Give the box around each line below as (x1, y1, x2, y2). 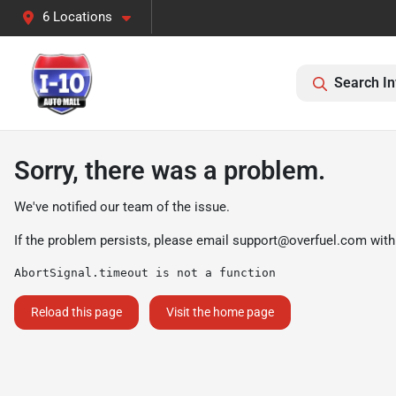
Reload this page (31, 305, 122, 319)
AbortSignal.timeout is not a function (14, 266, 276, 279)
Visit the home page (166, 305, 274, 319)
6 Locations (42, 9, 112, 25)
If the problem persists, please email (14, 232, 232, 248)
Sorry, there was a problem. (14, 156, 325, 186)
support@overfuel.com (232, 232, 367, 248)
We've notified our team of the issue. (14, 199, 230, 215)
